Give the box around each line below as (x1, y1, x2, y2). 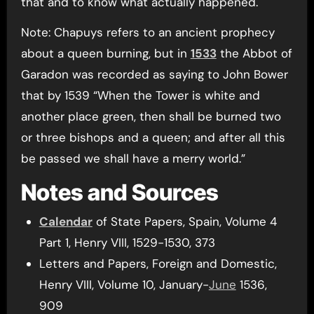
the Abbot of (216, 45, 292, 61)
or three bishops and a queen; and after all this (20, 129, 285, 145)
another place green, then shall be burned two (20, 108, 281, 124)
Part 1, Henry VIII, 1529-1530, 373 (39, 235, 215, 250)
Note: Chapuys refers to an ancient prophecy (20, 24, 275, 40)
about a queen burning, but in (20, 45, 191, 61)
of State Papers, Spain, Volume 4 (92, 214, 277, 229)
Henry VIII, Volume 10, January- (39, 277, 209, 292)
